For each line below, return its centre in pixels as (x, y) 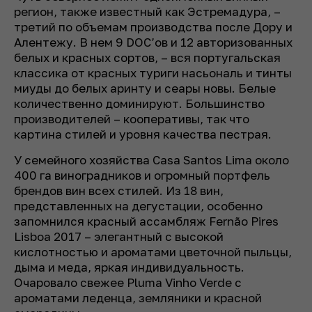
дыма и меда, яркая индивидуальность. (129, 267)
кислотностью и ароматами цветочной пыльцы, (153, 252)
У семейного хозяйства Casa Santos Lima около (151, 160)
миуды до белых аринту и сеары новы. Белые (145, 88)
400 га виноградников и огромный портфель (142, 175)
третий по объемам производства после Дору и (153, 27)
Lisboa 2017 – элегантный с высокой (119, 237)
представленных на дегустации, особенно (138, 206)
